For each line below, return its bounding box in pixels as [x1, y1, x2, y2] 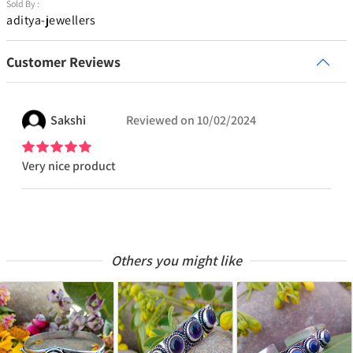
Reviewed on [126, 112, 195, 129]
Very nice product [22, 158, 116, 175]
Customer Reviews [6, 53, 121, 72]
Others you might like [111, 251, 242, 270]
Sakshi [50, 112, 86, 129]
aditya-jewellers [6, 12, 95, 29]
